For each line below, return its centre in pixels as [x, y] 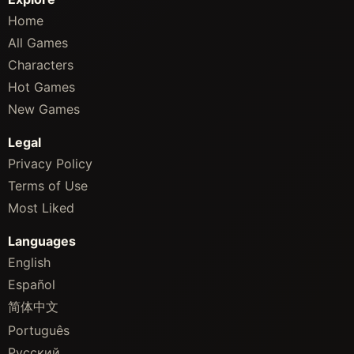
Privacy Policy [50, 163]
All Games [38, 42]
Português [39, 330]
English [29, 262]
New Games [44, 109]
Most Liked [41, 207]
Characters [41, 64]
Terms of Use [48, 185]
